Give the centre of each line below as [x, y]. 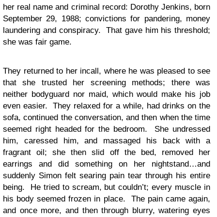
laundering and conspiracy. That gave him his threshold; [107, 30]
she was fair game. [37, 42]
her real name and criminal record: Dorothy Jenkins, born [107, 7]
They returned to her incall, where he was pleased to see [107, 71]
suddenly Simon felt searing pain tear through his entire [107, 176]
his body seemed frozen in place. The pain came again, [107, 199]
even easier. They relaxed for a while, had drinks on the [107, 106]
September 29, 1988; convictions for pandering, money [107, 19]
